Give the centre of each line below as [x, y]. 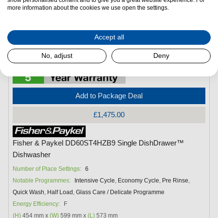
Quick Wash [29, 192]
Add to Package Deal [109, 95]
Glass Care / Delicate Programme [120, 192]
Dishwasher [32, 154]
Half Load [60, 192]
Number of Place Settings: [47, 169]
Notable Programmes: [42, 180]
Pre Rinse [175, 180]
